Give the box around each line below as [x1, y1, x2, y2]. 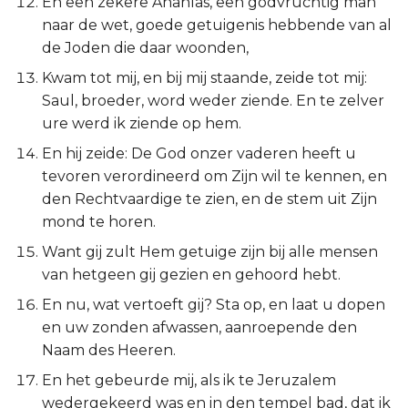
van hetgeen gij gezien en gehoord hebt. [42, 266, 341, 283]
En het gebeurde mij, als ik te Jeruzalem [42, 372, 336, 389]
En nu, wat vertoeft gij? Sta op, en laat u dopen [42, 296, 385, 313]
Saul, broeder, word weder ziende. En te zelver [42, 92, 384, 109]
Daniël [15, 51, 61, 68]
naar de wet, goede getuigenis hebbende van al [42, 16, 392, 34]
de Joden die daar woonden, [42, 39, 249, 56]
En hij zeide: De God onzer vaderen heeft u [42, 145, 356, 162]
